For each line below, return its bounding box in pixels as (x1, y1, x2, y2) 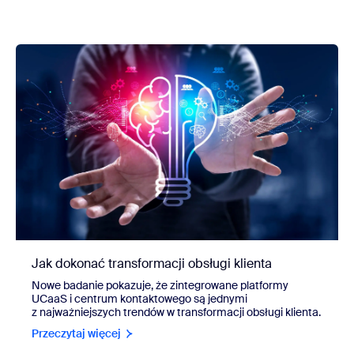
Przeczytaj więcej (32, 326, 121, 341)
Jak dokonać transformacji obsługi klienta (32, 255, 272, 273)
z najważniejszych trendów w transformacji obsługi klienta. (32, 305, 321, 320)
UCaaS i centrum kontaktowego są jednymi (32, 292, 247, 307)
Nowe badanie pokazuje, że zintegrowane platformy (32, 278, 288, 293)
